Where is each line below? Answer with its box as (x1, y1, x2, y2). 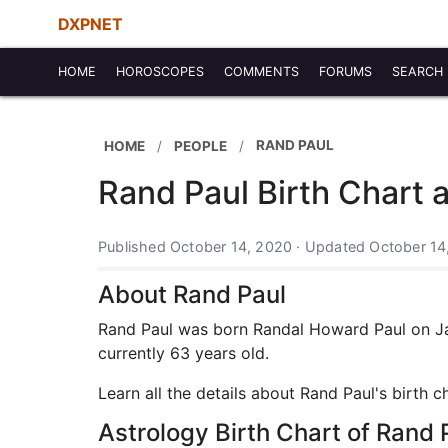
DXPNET (58, 14, 123, 34)
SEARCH (392, 64, 443, 79)
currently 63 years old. (98, 343, 269, 363)
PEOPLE (174, 137, 227, 154)
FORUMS (319, 64, 372, 79)
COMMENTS (224, 64, 299, 79)
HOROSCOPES (116, 64, 204, 79)
